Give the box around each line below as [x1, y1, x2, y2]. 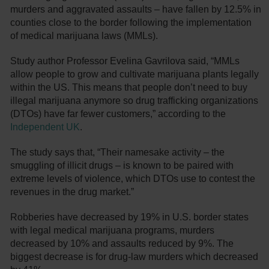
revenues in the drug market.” [10, 187, 134, 198]
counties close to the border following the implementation [10, 17, 252, 28]
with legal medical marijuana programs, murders [10, 225, 215, 236]
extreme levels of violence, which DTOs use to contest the [10, 174, 256, 184]
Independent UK [10, 122, 80, 133]
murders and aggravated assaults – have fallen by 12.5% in [10, 4, 262, 15]
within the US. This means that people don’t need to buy [10, 82, 248, 93]
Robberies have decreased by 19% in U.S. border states [10, 212, 249, 223]
